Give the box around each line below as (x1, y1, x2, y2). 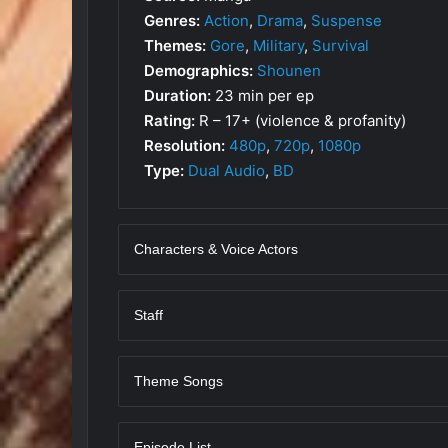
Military (253, 35, 304, 55)
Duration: (144, 85, 211, 105)
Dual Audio (188, 160, 265, 180)
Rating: (144, 110, 195, 130)
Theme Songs (134, 372, 223, 389)
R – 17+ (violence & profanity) (195, 110, 406, 130)
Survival (312, 35, 369, 55)
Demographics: (144, 60, 253, 80)
